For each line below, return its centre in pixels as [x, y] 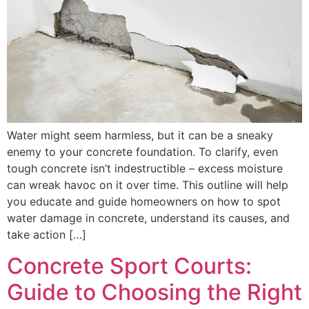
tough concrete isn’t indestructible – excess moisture [145, 169]
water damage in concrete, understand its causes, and [148, 218]
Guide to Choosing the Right [154, 292]
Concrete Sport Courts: [129, 266]
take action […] [47, 235]
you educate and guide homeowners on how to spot [144, 202]
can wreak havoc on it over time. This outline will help [148, 185]
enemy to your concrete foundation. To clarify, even [142, 152]
